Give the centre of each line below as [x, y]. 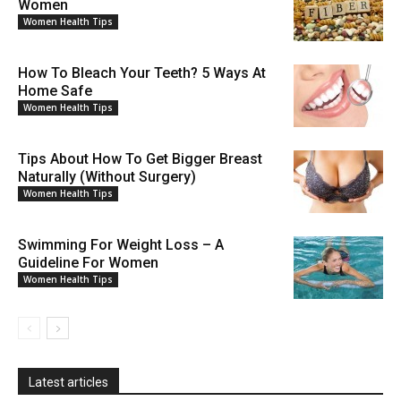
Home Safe [55, 91]
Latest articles [68, 383]
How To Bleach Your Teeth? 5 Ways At [142, 73]
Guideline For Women [88, 263]
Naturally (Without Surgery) [107, 177]
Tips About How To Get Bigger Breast [140, 159]
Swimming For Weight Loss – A [121, 245]
